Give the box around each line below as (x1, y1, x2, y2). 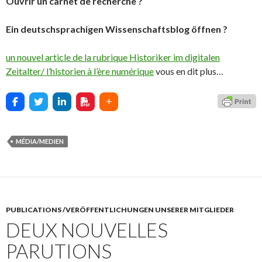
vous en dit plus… (154, 65, 223, 77)
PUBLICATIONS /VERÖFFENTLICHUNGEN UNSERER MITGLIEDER (6, 205, 234, 214)
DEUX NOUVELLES (6, 218, 168, 242)
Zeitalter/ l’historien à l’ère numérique (6, 65, 154, 77)
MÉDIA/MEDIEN (16, 137, 64, 145)
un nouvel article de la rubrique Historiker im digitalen (6, 51, 220, 63)
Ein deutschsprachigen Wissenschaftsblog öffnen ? (6, 23, 227, 35)
